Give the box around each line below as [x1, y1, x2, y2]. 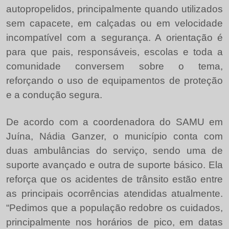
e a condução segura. [6, 89, 102, 101]
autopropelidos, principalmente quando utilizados [6, 4, 223, 15]
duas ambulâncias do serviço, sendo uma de [6, 145, 223, 156]
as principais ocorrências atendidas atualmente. [6, 188, 223, 199]
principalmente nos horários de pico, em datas [6, 217, 223, 228]
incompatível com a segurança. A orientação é [6, 32, 223, 43]
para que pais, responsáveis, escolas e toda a [6, 47, 223, 58]
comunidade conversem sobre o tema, [6, 61, 223, 72]
